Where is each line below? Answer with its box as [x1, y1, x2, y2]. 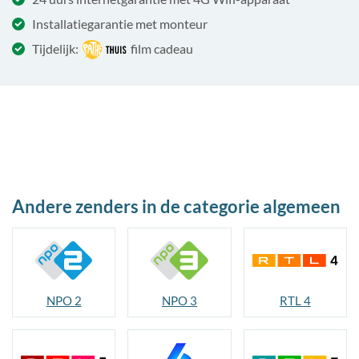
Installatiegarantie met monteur [32, 16, 208, 31]
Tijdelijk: [32, 41, 79, 56]
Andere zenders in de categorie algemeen [12, 195, 341, 217]
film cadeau [131, 41, 194, 56]
